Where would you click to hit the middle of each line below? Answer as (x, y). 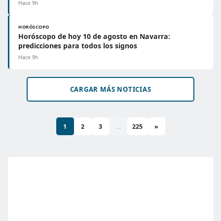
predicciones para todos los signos (78, 46)
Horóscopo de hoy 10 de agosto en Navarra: (94, 36)
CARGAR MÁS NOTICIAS (110, 89)
